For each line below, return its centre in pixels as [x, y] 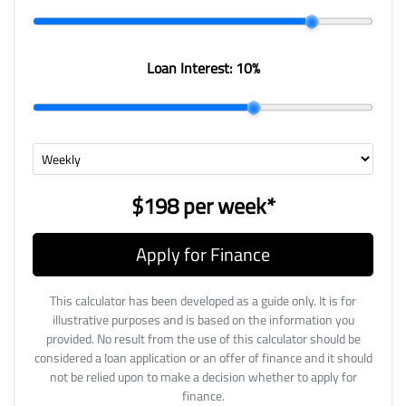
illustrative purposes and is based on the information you [203, 320]
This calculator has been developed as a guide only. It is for [203, 301]
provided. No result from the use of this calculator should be [203, 339]
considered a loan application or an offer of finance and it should [203, 358]
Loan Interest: [191, 68]
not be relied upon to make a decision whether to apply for [203, 377]
